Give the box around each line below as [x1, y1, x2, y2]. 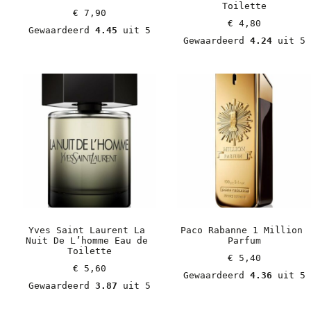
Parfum [227, 235, 261, 246]
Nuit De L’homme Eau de [25, 235, 148, 246]
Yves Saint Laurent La [28, 224, 145, 235]
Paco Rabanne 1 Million [180, 224, 303, 235]
